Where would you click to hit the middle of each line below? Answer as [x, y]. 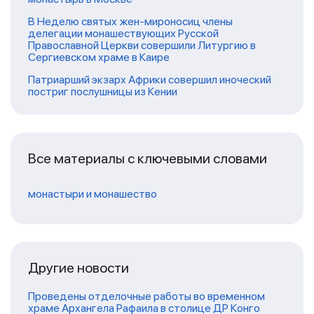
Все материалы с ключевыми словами [148, 158]
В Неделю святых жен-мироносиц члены [130, 21]
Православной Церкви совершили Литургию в [142, 45]
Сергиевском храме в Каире [99, 57]
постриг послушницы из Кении [103, 91]
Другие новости [78, 267]
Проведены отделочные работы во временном [146, 296]
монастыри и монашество [93, 193]
